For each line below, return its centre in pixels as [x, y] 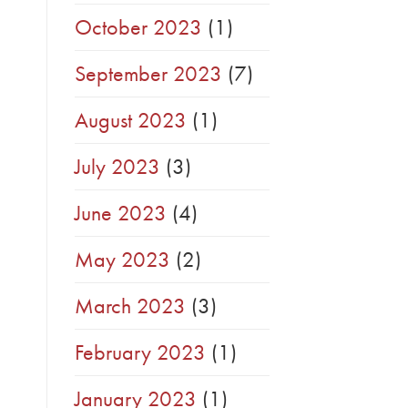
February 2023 [140, 352]
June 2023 [121, 213]
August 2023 [131, 120]
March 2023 [130, 306]
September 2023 [148, 74]
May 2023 [122, 260]
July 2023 [117, 167]
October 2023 [138, 27]
